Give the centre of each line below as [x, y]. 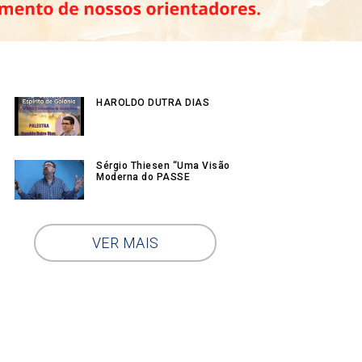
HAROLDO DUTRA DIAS [153, 103]
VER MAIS [125, 242]
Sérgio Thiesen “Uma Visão [163, 166]
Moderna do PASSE [143, 177]
